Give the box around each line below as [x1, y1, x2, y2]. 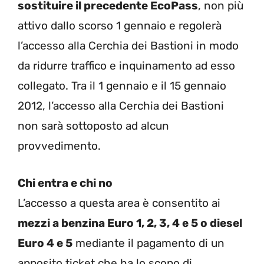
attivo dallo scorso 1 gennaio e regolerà [18, 19, 222, 32]
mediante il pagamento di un [72, 236, 225, 250]
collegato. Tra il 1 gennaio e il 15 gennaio [18, 79, 226, 93]
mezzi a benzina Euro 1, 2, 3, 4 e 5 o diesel [18, 216, 242, 230]
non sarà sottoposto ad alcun [18, 119, 169, 133]
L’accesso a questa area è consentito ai [18, 196, 220, 210]
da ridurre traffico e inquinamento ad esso [18, 59, 235, 72]
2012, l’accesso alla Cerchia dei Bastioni [18, 99, 224, 113]
